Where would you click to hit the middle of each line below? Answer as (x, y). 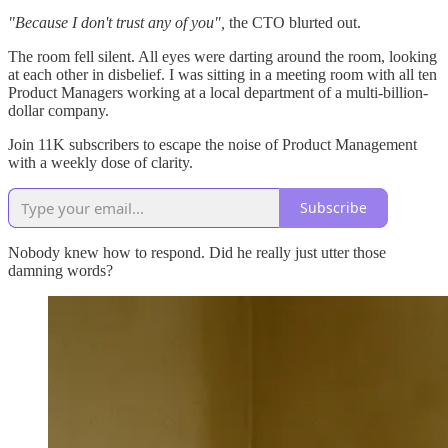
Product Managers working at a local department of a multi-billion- (218, 92)
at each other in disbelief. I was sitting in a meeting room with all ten (222, 74)
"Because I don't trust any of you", (116, 22)
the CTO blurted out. (293, 22)
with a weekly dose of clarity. (100, 162)
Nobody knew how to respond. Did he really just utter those (197, 252)
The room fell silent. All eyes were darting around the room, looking (222, 56)
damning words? (60, 270)
